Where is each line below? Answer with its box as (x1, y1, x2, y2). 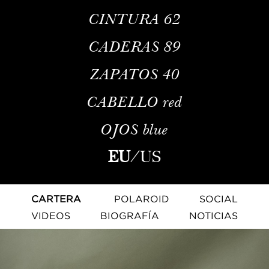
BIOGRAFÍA (100, 210, 159, 222)
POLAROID (114, 193, 169, 205)
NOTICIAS (189, 210, 238, 222)
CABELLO (86, 92, 159, 112)
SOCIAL (199, 193, 238, 205)
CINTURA (88, 9, 160, 29)
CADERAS (88, 37, 160, 56)
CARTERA (31, 193, 81, 205)
